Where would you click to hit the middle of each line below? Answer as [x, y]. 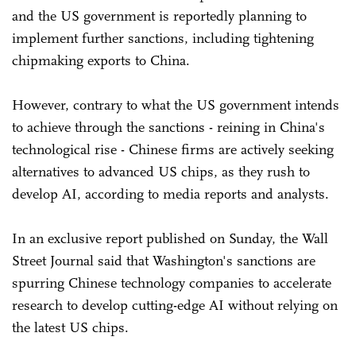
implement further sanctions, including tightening [163, 38]
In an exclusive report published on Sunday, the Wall [170, 238]
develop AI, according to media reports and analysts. [172, 193]
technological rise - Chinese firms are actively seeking [173, 149]
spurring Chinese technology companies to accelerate [172, 282]
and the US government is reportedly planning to [159, 15]
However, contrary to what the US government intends [176, 104]
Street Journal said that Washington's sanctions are [164, 260]
